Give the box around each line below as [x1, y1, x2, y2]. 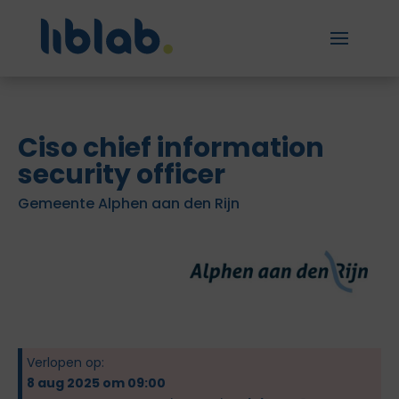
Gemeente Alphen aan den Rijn [18, 193, 240, 214]
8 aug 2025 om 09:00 [27, 374, 166, 392]
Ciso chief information [18, 129, 324, 167]
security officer [18, 156, 225, 193]
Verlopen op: [27, 354, 104, 371]
